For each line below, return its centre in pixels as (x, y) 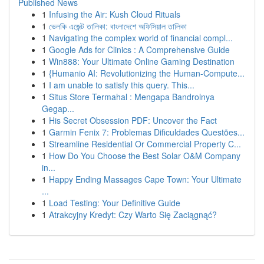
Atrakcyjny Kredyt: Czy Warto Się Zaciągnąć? (133, 214)
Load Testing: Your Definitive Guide (115, 203)
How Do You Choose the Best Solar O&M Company (145, 156)
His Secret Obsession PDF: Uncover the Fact (133, 120)
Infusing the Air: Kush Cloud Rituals (115, 14)
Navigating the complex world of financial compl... (141, 38)
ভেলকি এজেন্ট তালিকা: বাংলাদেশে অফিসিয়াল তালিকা (118, 26)
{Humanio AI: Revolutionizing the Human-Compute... (147, 73)
